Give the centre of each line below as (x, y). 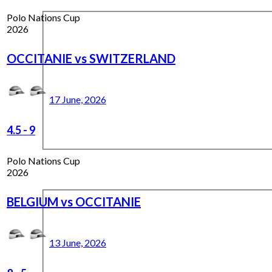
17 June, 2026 (78, 99)
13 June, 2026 (78, 242)
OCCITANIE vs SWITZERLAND (91, 58)
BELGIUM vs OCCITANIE (74, 201)
